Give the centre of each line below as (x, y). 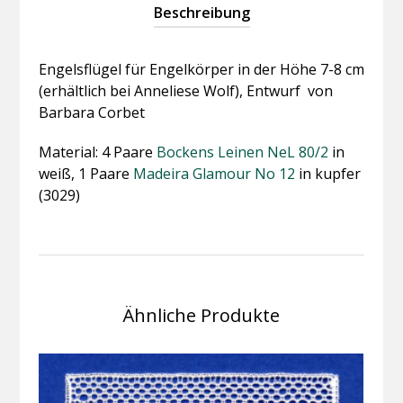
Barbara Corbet (91, 112)
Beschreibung (201, 12)
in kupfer (327, 173)
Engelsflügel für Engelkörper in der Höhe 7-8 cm (201, 69)
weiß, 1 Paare (85, 173)
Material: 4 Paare (95, 152)
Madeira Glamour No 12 (214, 173)
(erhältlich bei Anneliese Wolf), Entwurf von (185, 90)
